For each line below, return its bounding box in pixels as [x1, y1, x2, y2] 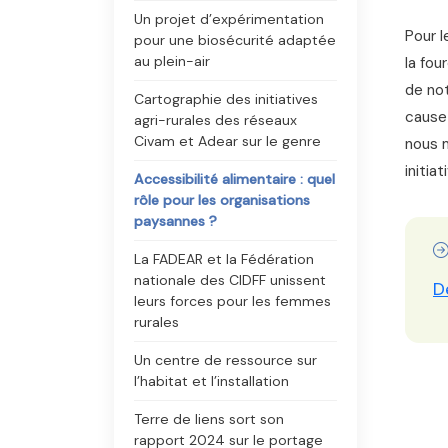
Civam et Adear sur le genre [134, 132, 321, 150]
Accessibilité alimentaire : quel [134, 170, 335, 188]
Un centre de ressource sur [134, 351, 317, 369]
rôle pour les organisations [134, 191, 310, 209]
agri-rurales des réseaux [134, 111, 297, 129]
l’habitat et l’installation [134, 372, 289, 390]
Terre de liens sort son [134, 410, 284, 428]
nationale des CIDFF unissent [134, 271, 326, 289]
